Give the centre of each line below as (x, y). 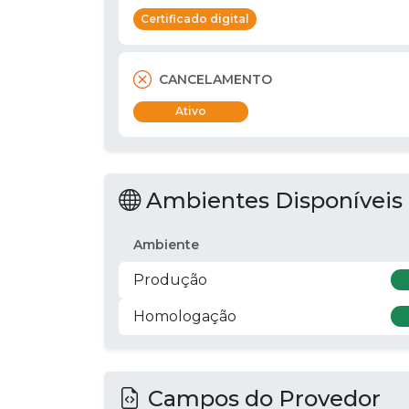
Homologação (185, 316)
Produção (170, 279)
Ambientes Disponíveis (272, 200)
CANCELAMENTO (215, 80)
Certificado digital (195, 18)
